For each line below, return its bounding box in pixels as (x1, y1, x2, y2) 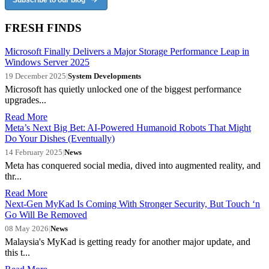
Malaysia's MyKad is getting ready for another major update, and (5, 236, 250, 247)
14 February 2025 (5, 147, 62, 157)
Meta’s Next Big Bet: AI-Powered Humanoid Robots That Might (5, 122, 251, 133)
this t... (5, 247, 30, 258)
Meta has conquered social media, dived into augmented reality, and (5, 160, 261, 171)
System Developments (68, 71, 141, 80)
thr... (5, 171, 22, 181)
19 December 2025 (5, 71, 66, 80)
